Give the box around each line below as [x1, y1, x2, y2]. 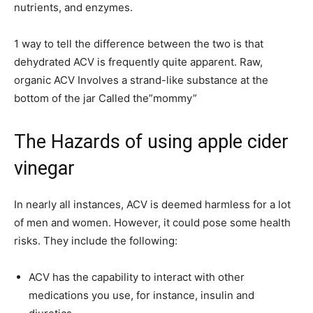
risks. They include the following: [14, 233, 177, 247]
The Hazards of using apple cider [14, 130, 289, 153]
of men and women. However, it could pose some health [14, 215, 291, 229]
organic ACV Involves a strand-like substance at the [14, 73, 268, 87]
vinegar [14, 156, 75, 180]
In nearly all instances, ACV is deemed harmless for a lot [14, 197, 291, 211]
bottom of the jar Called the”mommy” [14, 91, 197, 105]
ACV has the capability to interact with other [29, 270, 245, 284]
